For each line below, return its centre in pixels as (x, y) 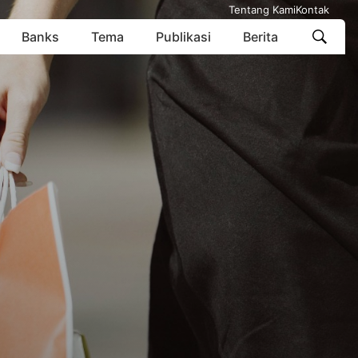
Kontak (312, 10)
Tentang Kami (262, 10)
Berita (261, 37)
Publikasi (183, 37)
